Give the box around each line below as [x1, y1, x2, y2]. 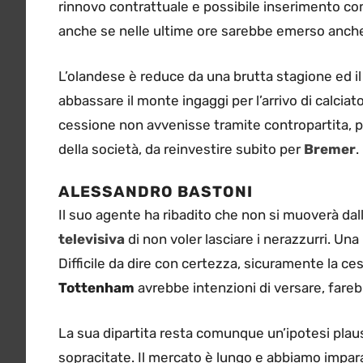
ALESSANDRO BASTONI [58, 182, 257, 202]
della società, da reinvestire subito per [58, 140, 304, 157]
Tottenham [58, 280, 135, 297]
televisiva [58, 231, 125, 248]
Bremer [304, 140, 356, 157]
